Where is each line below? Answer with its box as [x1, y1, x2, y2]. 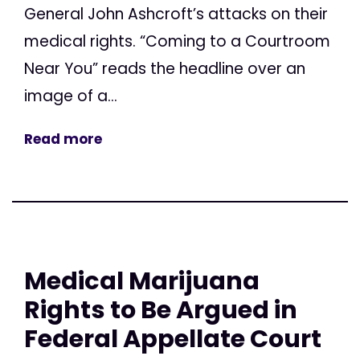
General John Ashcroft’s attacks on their [24, 2, 328, 25]
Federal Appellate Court [24, 321, 321, 356]
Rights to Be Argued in [24, 292, 297, 327]
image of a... [24, 84, 117, 107]
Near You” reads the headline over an [24, 57, 305, 80]
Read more [24, 129, 102, 149]
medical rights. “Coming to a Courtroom [24, 30, 330, 52]
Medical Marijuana [24, 263, 260, 298]
